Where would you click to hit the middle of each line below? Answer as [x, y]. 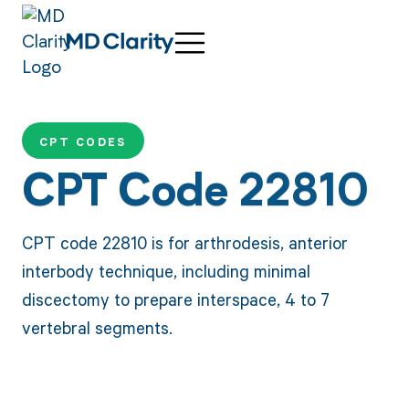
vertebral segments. [97, 327]
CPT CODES [83, 142]
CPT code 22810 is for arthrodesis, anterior [184, 242]
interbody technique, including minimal [166, 270]
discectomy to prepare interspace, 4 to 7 [175, 299]
